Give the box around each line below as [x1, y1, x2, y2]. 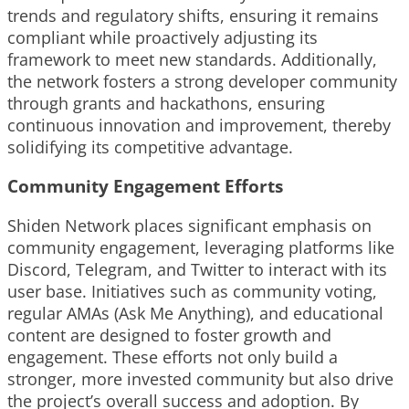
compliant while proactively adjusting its [7, 26, 318, 48]
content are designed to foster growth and [7, 324, 331, 347]
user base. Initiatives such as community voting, [7, 280, 377, 303]
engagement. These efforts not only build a [7, 346, 338, 369]
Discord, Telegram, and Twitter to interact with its [7, 258, 387, 281]
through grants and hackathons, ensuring [7, 91, 325, 114]
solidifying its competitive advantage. [7, 135, 293, 158]
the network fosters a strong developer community [7, 69, 397, 92]
